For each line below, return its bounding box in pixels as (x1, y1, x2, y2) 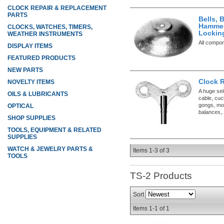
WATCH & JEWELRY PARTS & (7, 145, 93, 152)
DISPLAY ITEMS (7, 42, 52, 49)
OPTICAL (7, 102, 33, 109)
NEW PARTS (7, 66, 43, 73)
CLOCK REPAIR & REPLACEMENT (7, 4, 106, 11)
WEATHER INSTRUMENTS (7, 30, 82, 37)
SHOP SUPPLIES (7, 114, 55, 121)
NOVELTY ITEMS (7, 78, 54, 85)
